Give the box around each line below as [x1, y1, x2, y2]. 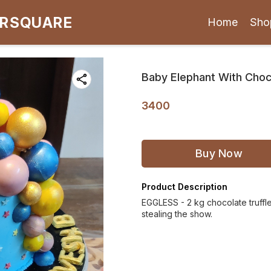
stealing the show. [142, 209, 212, 219]
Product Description [142, 181, 227, 192]
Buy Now [195, 147, 243, 160]
